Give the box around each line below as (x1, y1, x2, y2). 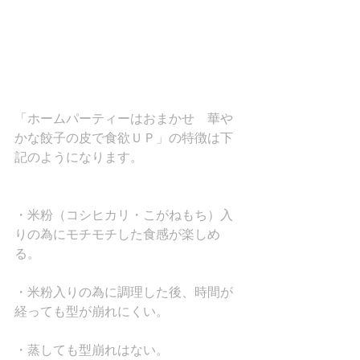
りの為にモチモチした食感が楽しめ (14, 227, 220, 243)
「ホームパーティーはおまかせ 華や (14, 111, 233, 127)
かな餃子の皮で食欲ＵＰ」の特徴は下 (14, 130, 233, 146)
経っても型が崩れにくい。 (14, 304, 169, 320)
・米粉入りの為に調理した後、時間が (14, 284, 233, 301)
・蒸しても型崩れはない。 (14, 342, 169, 358)
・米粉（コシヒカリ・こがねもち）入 (14, 207, 233, 223)
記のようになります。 (14, 149, 143, 166)
